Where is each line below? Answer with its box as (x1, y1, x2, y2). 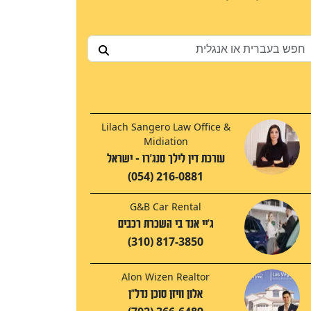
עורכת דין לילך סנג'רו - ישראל (106, 152, 225, 166)
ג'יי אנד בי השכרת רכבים (117, 217, 214, 231)
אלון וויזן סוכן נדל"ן (128, 287, 203, 301)
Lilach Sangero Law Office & (101, 120, 230, 134)
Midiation (143, 135, 188, 149)
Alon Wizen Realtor (121, 270, 210, 284)
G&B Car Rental (130, 200, 201, 214)
